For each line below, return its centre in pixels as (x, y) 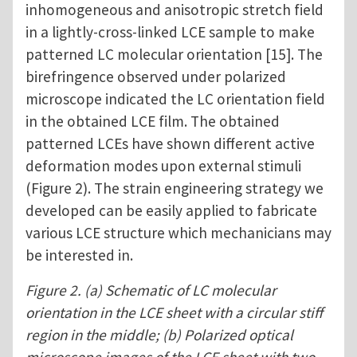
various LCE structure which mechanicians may (178, 233)
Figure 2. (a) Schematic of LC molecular (151, 290)
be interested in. (81, 255)
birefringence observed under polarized (156, 77)
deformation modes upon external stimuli (163, 166)
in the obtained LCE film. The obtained (153, 122)
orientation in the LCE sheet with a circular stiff (174, 313)
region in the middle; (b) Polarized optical (159, 335)
